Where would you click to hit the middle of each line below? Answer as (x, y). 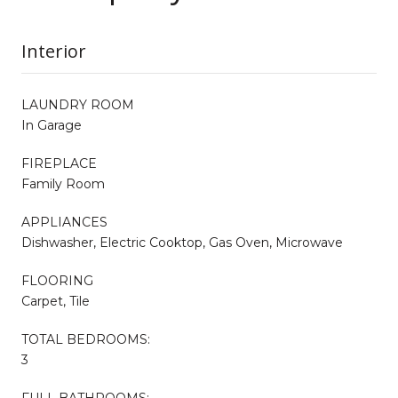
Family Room (63, 183)
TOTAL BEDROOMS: (86, 339)
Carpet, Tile (56, 301)
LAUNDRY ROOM (78, 104)
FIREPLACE (59, 163)
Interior (54, 51)
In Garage (52, 125)
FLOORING (57, 280)
